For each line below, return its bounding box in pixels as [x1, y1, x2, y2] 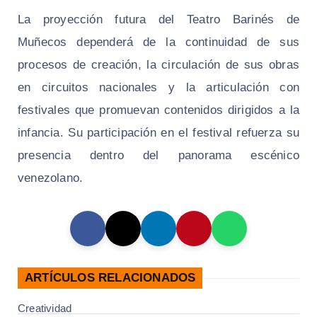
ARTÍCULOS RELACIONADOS [25, 271, 196, 285]
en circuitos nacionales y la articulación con [18, 81, 299, 95]
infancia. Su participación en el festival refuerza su [18, 126, 299, 140]
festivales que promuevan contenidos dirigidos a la [18, 103, 299, 117]
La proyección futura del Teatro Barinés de [18, 13, 299, 27]
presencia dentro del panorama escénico [18, 149, 299, 163]
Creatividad [18, 302, 72, 315]
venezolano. [18, 171, 83, 185]
